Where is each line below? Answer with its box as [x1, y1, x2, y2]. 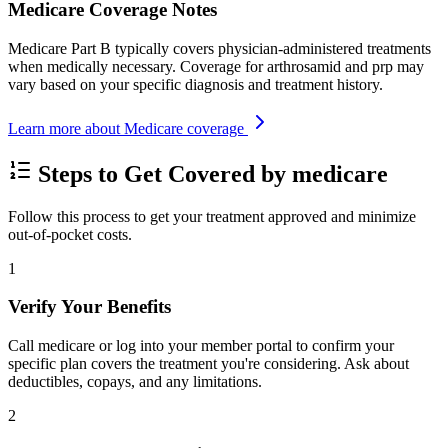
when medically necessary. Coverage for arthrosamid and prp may [8, 57, 424, 75]
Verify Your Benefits [8, 296, 171, 318]
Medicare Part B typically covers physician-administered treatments [8, 39, 431, 57]
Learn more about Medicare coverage [8, 119, 248, 137]
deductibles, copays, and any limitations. [8, 373, 262, 391]
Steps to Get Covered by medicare [32, 160, 388, 187]
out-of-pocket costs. [8, 225, 132, 243]
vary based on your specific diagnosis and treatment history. [8, 75, 383, 93]
